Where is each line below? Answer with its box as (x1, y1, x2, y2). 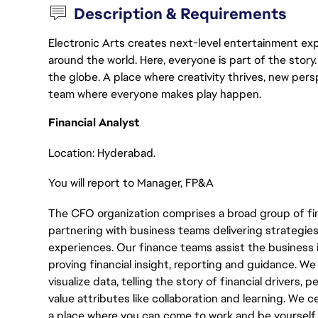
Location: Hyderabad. (48, 145, 155, 160)
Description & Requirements (74, 4, 287, 24)
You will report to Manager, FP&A (48, 175, 216, 191)
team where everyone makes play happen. (48, 87, 261, 102)
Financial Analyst (48, 115, 142, 130)
